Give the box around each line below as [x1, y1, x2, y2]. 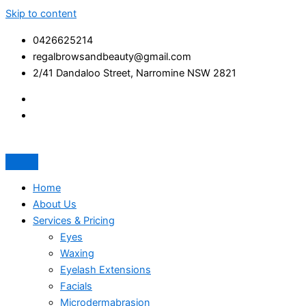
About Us [33, 198, 76, 211]
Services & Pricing [33, 214, 115, 227]
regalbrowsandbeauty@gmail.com [33, 50, 191, 63]
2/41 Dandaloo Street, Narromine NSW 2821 [33, 66, 236, 79]
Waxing [60, 247, 94, 260]
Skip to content [5, 8, 76, 20]
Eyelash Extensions [60, 264, 151, 277]
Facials [60, 280, 92, 293]
